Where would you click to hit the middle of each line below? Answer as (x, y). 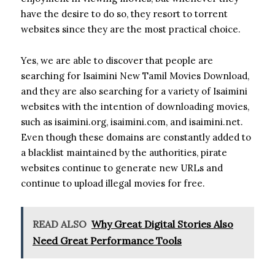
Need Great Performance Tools (107, 240)
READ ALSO (60, 224)
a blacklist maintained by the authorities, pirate (124, 152)
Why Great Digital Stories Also (162, 224)
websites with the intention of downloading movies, (135, 106)
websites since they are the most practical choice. (131, 29)
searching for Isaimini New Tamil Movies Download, (135, 76)
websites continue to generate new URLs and (122, 168)
